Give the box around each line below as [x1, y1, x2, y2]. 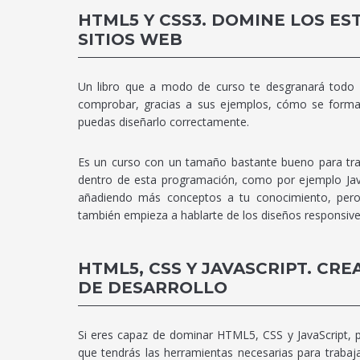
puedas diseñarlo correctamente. [78, 114, 249, 129]
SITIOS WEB [78, 30, 182, 49]
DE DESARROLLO [78, 278, 227, 297]
